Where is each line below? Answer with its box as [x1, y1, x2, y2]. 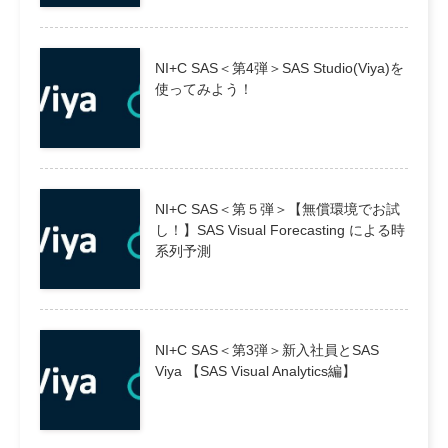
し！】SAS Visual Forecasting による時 [155, 222, 405, 238]
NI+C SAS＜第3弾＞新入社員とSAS [155, 342, 379, 358]
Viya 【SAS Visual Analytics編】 [155, 363, 356, 379]
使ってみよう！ [155, 81, 253, 97]
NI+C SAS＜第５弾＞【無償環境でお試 [155, 201, 400, 217]
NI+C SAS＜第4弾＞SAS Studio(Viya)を [155, 60, 404, 76]
